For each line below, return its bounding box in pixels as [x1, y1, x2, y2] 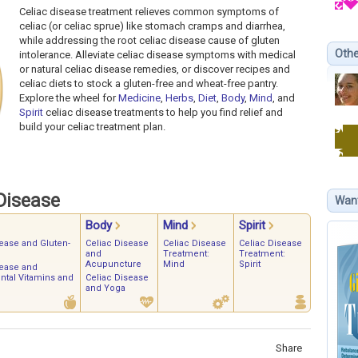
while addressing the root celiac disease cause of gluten [19, 34, 280, 47]
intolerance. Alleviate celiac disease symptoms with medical [19, 49, 296, 62]
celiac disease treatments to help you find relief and [43, 106, 283, 119]
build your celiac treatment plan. [19, 121, 165, 133]
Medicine [118, 92, 161, 105]
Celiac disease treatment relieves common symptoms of [19, 6, 279, 18]
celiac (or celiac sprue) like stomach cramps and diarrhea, [19, 20, 285, 33]
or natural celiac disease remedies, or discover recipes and [19, 63, 290, 76]
